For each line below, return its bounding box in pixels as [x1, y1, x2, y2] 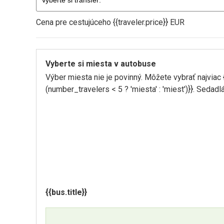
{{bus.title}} [45, 187, 87, 197]
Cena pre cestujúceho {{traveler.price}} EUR [36, 17, 184, 27]
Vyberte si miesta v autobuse [45, 59, 156, 68]
